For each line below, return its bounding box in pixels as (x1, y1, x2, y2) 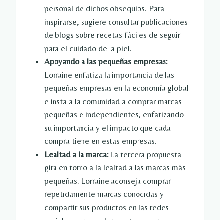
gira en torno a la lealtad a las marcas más (44, 163, 186, 173)
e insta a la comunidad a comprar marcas (44, 96, 182, 107)
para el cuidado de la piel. (44, 43, 132, 54)
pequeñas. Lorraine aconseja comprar (44, 176, 171, 186)
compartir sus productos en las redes (44, 202, 169, 213)
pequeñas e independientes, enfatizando (44, 110, 184, 120)
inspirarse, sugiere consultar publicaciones (44, 17, 188, 27)
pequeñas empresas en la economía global (44, 83, 189, 93)
